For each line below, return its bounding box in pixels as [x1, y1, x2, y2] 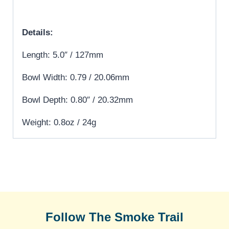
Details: [22, 27, 53, 37]
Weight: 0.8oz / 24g [22, 117, 96, 127]
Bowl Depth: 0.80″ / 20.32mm [22, 95, 133, 105]
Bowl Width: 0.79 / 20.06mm [22, 72, 129, 82]
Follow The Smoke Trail [45, 210, 184, 224]
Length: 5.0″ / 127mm [22, 50, 103, 60]
